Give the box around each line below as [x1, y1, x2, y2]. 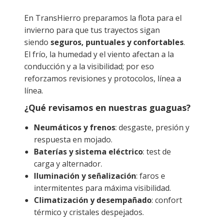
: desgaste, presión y [115, 122, 189, 133]
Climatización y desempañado [34, 195, 152, 205]
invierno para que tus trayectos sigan [24, 25, 160, 35]
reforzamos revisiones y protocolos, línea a [24, 73, 181, 84]
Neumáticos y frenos [34, 122, 115, 133]
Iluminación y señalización [34, 170, 136, 181]
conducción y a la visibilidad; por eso [24, 61, 154, 72]
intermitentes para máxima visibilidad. [34, 183, 171, 193]
